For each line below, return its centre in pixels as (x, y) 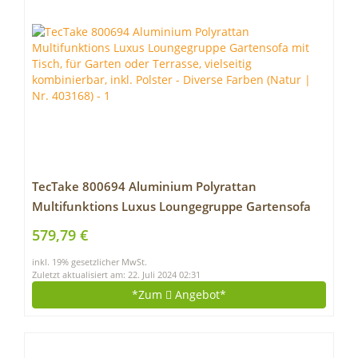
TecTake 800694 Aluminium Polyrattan (144, 187)
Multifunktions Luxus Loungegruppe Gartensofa (171, 207)
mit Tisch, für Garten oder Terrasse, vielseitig (160, 227)
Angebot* (199, 294)
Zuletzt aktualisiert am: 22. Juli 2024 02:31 (116, 275)
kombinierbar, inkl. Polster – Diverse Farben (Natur (179, 247)
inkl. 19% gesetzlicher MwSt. (89, 262)
